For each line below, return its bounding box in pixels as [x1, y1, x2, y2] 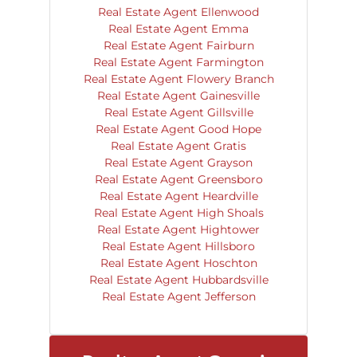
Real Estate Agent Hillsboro [102, 239, 255, 253]
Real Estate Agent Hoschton [100, 256, 257, 270]
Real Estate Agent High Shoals [93, 206, 264, 220]
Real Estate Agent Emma [108, 22, 249, 36]
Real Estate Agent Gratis [111, 139, 246, 153]
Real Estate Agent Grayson [104, 155, 253, 170]
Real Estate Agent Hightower [97, 222, 260, 237]
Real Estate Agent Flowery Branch [83, 72, 274, 86]
